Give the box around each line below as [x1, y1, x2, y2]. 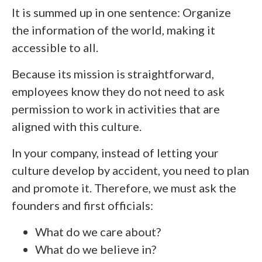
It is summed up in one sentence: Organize [12, 5, 231, 19]
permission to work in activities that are [12, 101, 220, 116]
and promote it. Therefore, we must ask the [12, 180, 236, 195]
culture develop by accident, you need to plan [12, 163, 249, 177]
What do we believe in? [35, 242, 156, 256]
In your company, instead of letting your [12, 145, 219, 160]
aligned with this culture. [12, 119, 142, 133]
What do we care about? [35, 224, 161, 239]
